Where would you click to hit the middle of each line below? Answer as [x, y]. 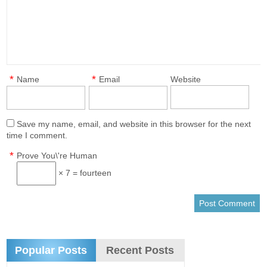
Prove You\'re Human [57, 156]
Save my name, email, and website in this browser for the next [134, 124]
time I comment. [37, 135]
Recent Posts [140, 250]
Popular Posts [51, 250]
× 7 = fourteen [84, 173]
